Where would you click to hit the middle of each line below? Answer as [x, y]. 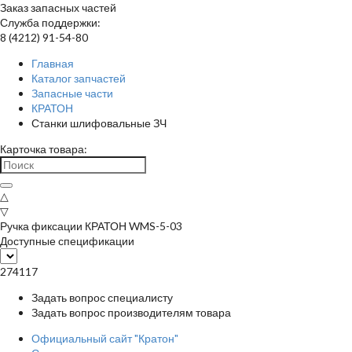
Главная [53, 63]
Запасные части [72, 93]
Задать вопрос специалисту [102, 297]
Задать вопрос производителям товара [131, 312]
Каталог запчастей [79, 78]
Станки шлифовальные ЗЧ [99, 123]
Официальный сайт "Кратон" [105, 338]
